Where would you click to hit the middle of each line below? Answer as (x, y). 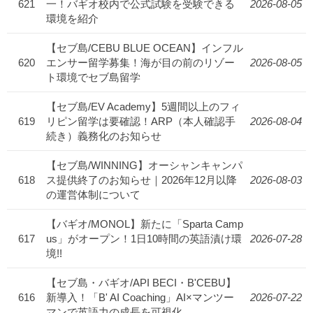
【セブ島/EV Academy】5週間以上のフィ (143, 106)
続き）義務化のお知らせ (104, 136)
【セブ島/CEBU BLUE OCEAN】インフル (145, 48)
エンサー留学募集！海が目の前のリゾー (140, 62)
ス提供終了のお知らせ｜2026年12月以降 (141, 180)
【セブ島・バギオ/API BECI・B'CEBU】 (141, 282)
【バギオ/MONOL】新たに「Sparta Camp (145, 224)
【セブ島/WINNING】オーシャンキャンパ (144, 165)
